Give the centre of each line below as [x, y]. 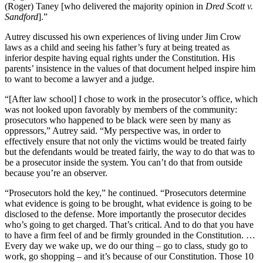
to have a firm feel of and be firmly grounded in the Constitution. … [130, 235]
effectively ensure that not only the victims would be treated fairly [126, 141]
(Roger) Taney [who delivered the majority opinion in [105, 6]
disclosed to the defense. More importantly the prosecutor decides [125, 214]
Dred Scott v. [229, 6]
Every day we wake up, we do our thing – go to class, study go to [126, 246]
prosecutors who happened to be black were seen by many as [118, 120]
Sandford [21, 17]
